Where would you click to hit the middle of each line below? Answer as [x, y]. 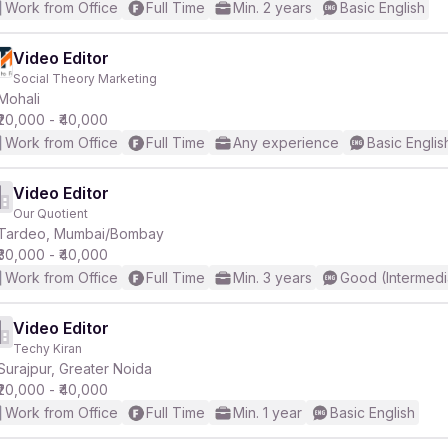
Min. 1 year [267, 412]
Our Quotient [50, 213]
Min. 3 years [272, 277]
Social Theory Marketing [85, 78]
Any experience [286, 142]
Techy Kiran [47, 348]
